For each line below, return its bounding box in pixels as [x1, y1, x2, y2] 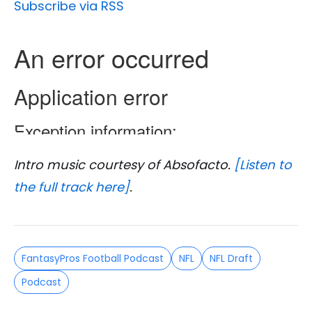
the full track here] [14, 178, 130, 196]
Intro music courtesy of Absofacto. [14, 156, 234, 174]
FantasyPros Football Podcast [22, 251, 164, 266]
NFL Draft [210, 251, 253, 266]
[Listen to [234, 156, 292, 174]
